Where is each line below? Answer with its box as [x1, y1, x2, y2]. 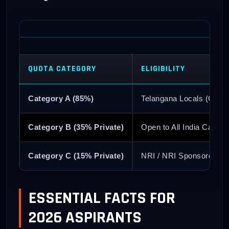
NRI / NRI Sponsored [141, 151, 217, 160]
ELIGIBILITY [141, 63, 185, 74]
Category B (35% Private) [28, 122, 124, 131]
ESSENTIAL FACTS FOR [29, 188, 175, 209]
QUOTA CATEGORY [28, 63, 96, 74]
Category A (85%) [28, 94, 94, 103]
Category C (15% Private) [28, 151, 124, 160]
